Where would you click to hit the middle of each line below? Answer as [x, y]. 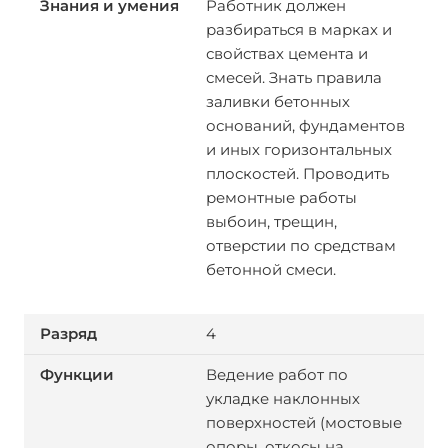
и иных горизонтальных [298, 149]
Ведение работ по [276, 374]
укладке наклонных [282, 398]
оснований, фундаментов [305, 125]
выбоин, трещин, [271, 221]
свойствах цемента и [286, 53]
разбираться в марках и [298, 29]
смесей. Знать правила [293, 77]
